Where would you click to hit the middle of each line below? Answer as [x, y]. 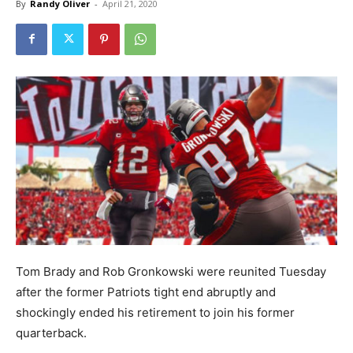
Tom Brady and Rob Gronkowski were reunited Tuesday [171, 271]
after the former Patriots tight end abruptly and [146, 292]
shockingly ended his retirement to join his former [155, 312]
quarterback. [51, 333]
